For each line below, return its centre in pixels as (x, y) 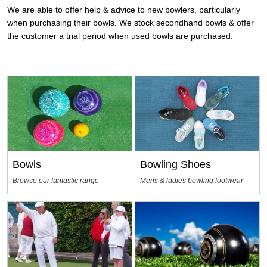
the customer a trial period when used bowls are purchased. (120, 36)
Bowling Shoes (176, 164)
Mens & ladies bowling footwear (192, 180)
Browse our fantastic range (56, 180)
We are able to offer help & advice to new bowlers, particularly (124, 10)
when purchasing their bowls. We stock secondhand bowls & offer (131, 23)
